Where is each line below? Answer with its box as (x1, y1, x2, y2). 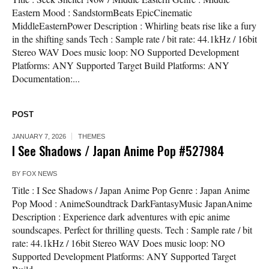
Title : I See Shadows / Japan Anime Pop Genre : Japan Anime (12, 184, 250, 197)
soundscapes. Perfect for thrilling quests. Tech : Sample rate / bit (12, 223, 252, 237)
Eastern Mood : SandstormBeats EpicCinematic (12, 6, 192, 19)
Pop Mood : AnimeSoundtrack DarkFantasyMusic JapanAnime (12, 197, 252, 210)
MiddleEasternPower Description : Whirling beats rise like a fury (12, 19, 256, 32)
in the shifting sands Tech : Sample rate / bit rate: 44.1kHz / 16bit (12, 32, 257, 46)
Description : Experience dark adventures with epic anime (12, 210, 230, 223)
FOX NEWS (22, 170, 57, 178)
